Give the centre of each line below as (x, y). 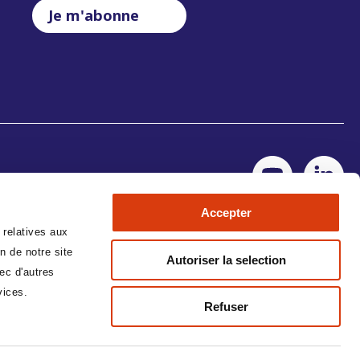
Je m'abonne (94, 14)
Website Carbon (219, 328)
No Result (314, 321)
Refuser (226, 307)
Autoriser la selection (226, 260)
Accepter (226, 213)
